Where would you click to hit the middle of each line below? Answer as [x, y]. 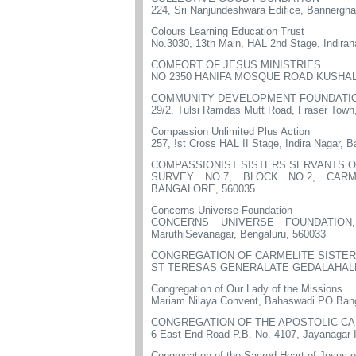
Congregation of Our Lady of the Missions [247, 289]
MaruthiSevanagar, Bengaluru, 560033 [238, 234]
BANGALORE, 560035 [203, 189]
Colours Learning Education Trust [228, 31]
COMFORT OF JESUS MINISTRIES [236, 65]
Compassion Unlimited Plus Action [230, 132]
